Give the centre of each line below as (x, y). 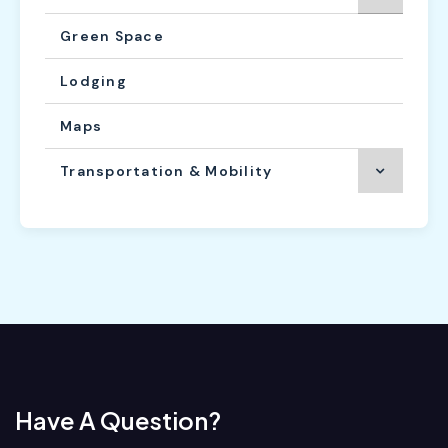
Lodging (93, 80)
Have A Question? (118, 419)
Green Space (112, 35)
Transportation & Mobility (166, 170)
